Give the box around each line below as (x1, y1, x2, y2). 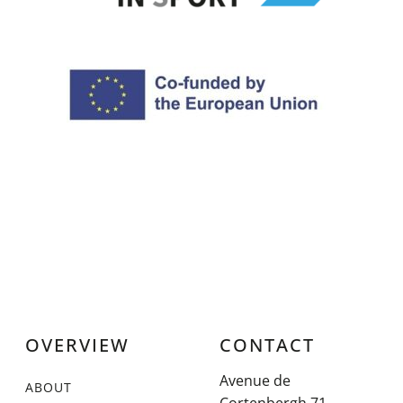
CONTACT (219, 333, 315, 357)
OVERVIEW (25, 333, 130, 357)
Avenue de (219, 371, 291, 390)
